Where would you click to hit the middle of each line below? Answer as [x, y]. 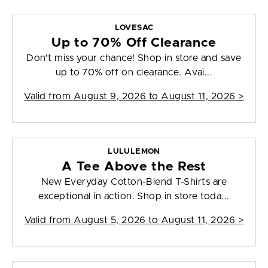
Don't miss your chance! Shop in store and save [134, 58]
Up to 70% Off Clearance [134, 43]
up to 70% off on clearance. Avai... [134, 73]
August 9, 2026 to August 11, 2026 [154, 97]
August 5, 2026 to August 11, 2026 [155, 220]
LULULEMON [134, 152]
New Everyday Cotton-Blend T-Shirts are [134, 182]
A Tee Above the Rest [134, 167]
